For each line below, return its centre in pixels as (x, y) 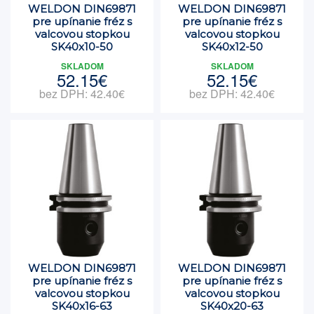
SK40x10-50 (82, 47)
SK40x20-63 (232, 306)
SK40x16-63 (82, 306)
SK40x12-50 (232, 47)
